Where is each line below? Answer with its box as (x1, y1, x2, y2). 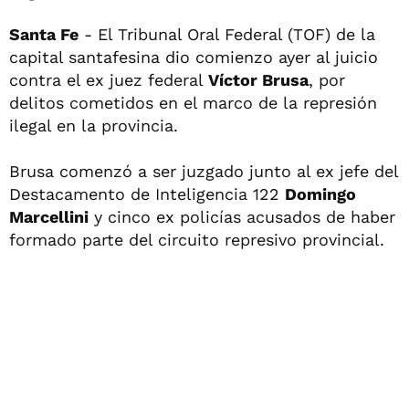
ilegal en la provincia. (9, 116, 178, 135)
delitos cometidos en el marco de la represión (9, 93, 377, 112)
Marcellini (9, 207, 89, 226)
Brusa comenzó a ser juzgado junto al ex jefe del (9, 162, 398, 181)
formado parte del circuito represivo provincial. (9, 230, 384, 249)
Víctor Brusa (208, 70, 309, 89)
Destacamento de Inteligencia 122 (9, 184, 285, 204)
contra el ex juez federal (9, 70, 208, 89)
